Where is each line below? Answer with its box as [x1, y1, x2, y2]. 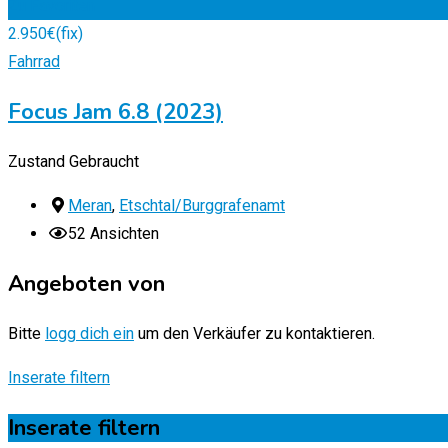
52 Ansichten [68, 224, 159, 244]
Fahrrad [8, 52, 60, 72]
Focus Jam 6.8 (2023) [8, 97, 223, 128]
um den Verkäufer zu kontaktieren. [134, 324, 375, 344]
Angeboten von [8, 269, 165, 300]
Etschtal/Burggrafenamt [119, 196, 285, 216]
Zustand [8, 152, 65, 172]
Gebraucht [69, 152, 139, 172]
